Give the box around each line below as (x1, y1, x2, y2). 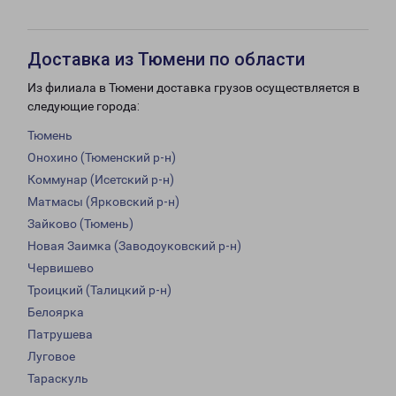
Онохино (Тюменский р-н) (27, 150, 176, 165)
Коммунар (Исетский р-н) (27, 172, 174, 187)
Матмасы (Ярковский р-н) (27, 194, 179, 209)
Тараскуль (27, 371, 88, 386)
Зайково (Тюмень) (27, 217, 133, 232)
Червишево (27, 261, 94, 276)
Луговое (27, 349, 75, 364)
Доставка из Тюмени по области (27, 49, 305, 71)
